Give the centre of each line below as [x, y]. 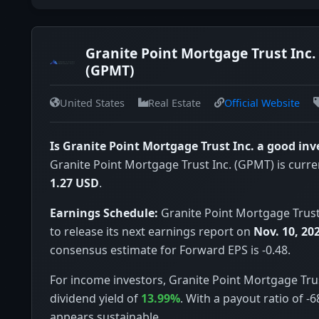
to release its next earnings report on [152, 231]
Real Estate [174, 103]
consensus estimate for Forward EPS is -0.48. [170, 250]
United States [92, 103]
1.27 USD [74, 183]
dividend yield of [95, 298]
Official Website [262, 103]
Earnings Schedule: [104, 213]
